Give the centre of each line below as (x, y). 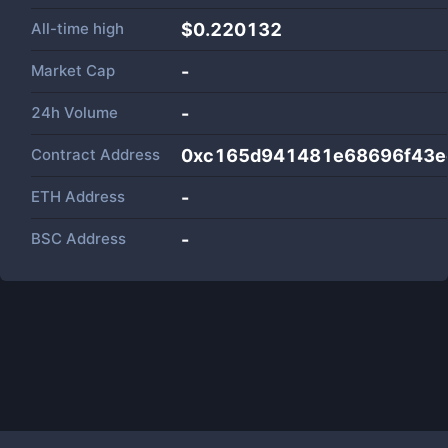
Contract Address (95, 154)
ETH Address (78, 196)
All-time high (77, 28)
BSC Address (78, 238)
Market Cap (73, 70)
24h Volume (74, 112)
